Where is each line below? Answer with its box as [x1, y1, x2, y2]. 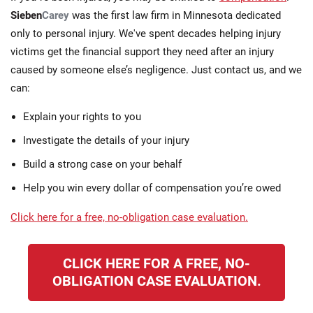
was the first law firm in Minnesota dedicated [69, 9, 281, 22]
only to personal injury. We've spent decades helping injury [10, 27, 281, 41]
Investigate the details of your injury [23, 134, 189, 147]
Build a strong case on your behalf [23, 158, 182, 171]
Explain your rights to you [23, 110, 141, 124]
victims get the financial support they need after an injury [10, 45, 274, 59]
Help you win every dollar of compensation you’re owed [23, 182, 281, 195]
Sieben [10, 9, 42, 22]
